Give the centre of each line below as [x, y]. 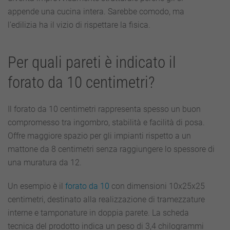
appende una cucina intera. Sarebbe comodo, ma [96, 12]
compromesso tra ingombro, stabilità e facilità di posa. [106, 122]
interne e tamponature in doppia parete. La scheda [98, 213]
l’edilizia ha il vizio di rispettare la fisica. [79, 25]
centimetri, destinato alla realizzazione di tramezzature [106, 199]
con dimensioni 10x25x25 [157, 186]
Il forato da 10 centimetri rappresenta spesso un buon [104, 109]
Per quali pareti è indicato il [92, 62]
